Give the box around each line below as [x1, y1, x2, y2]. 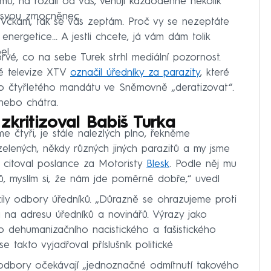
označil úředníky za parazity [70, 68, 200, 79]
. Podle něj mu [169, 159, 237, 170]
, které [200, 68, 229, 79]
